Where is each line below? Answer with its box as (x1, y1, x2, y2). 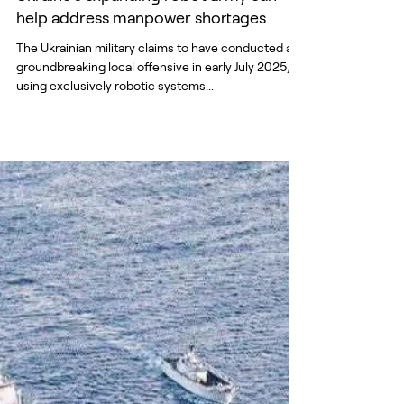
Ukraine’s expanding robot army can (16, 4, 277, 23)
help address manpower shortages (16, 26, 266, 46)
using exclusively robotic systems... (16, 96, 214, 112)
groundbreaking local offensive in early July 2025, (16, 78, 290, 93)
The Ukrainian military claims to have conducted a (16, 59, 177, 74)
